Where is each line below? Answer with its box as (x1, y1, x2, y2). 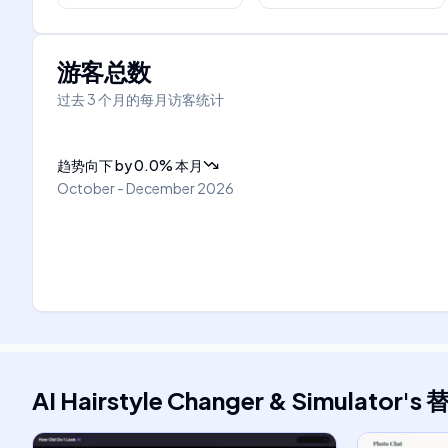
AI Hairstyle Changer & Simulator (32, 385, 403, 415)
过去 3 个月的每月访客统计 (57, 90, 224, 108)
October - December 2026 (57, 179, 234, 197)
